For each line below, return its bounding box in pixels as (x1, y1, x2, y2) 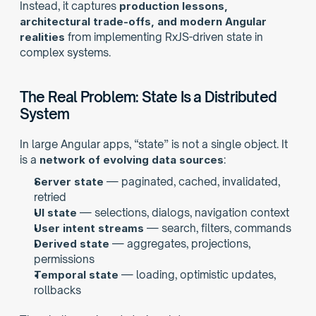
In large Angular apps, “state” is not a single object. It (20, 138, 288, 151)
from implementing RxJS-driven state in (65, 30, 263, 44)
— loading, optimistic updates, (119, 268, 276, 281)
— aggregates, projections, (109, 237, 250, 250)
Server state (34, 175, 104, 188)
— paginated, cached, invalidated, (104, 175, 280, 188)
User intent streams (34, 221, 144, 235)
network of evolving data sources (39, 153, 224, 166)
